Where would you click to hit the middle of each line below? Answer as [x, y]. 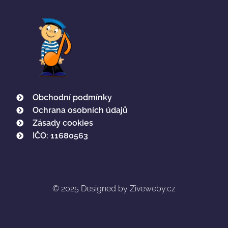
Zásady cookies [63, 123]
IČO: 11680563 [60, 136]
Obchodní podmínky [72, 98]
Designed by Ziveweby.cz [128, 188]
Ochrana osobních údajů [80, 110]
